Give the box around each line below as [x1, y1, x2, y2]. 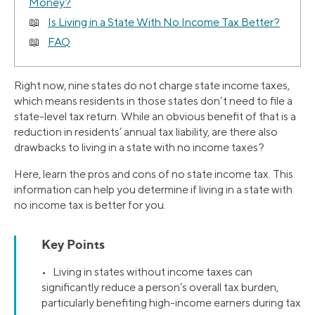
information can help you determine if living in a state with [14, 183, 292, 197]
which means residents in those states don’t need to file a [14, 94, 292, 108]
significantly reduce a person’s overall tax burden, [41, 281, 278, 295]
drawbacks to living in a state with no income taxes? [14, 141, 264, 155]
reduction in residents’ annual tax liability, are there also [14, 125, 278, 139]
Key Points [41, 236, 105, 252]
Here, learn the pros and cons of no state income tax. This [14, 167, 293, 181]
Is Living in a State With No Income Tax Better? [48, 15, 280, 30]
